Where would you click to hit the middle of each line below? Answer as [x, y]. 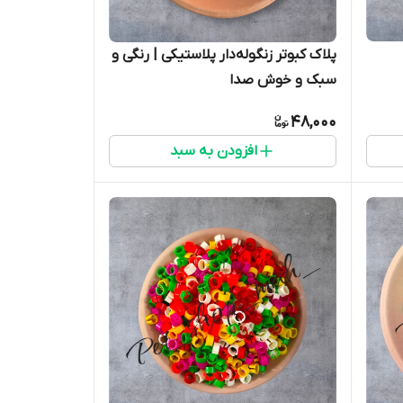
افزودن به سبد [213, 152]
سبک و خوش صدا [282, 81]
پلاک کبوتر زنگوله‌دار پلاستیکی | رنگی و [224, 55]
